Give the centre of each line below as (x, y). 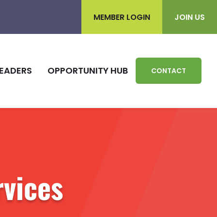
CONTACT (169, 71)
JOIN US (190, 17)
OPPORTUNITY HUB (88, 71)
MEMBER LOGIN (122, 17)
